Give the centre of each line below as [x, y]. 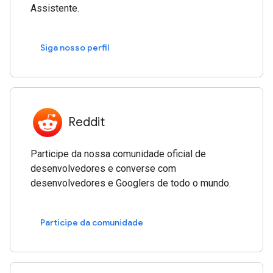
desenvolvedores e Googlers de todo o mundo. [131, 183]
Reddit [87, 122]
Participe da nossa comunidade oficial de [119, 154]
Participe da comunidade [92, 223]
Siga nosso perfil [75, 48]
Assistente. [55, 8]
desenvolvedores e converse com [104, 168]
